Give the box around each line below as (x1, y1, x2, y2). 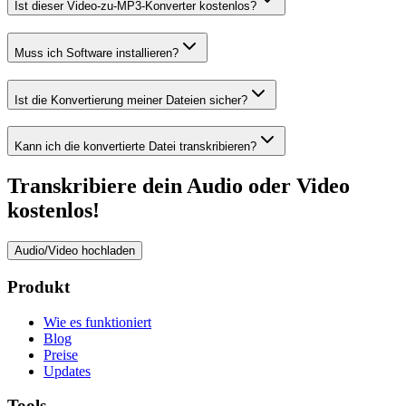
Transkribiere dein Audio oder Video (7, 174, 350, 198)
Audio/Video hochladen (14, 244, 135, 258)
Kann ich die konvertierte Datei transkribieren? (14, 140, 256, 154)
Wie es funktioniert (43, 314, 151, 330)
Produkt (7, 276, 70, 296)
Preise (43, 346, 78, 362)
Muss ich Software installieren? (14, 45, 179, 60)
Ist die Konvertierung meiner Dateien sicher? (14, 92, 247, 107)
